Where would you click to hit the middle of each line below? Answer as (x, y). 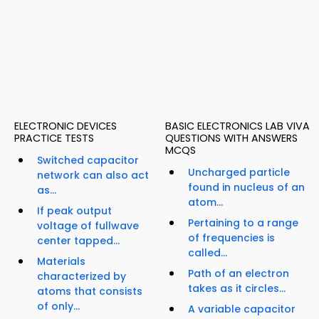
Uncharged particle (239, 173)
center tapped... (78, 241)
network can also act (93, 176)
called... (208, 253)
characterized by (82, 277)
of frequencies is (231, 238)
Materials (61, 262)
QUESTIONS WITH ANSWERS (231, 138)
